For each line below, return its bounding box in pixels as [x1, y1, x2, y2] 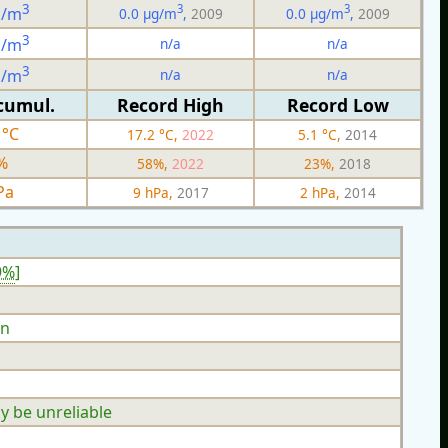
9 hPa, [132, 182, 177, 202]
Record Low [286, 92, 389, 117]
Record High [117, 92, 224, 117]
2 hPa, [299, 182, 344, 202]
